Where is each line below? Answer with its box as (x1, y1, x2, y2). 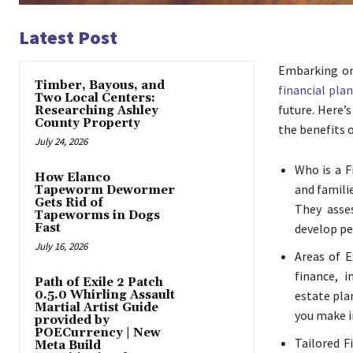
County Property (35, 116, 140, 132)
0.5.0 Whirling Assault (35, 288, 175, 303)
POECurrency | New (35, 325, 161, 341)
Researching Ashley (35, 103, 158, 119)
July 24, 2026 (35, 135, 87, 149)
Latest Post (19, 25, 117, 50)
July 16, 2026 (35, 240, 87, 254)
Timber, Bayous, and (35, 78, 165, 94)
